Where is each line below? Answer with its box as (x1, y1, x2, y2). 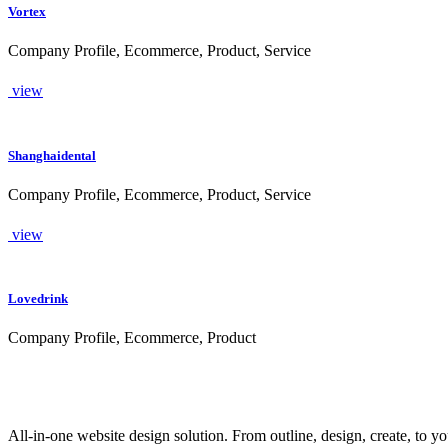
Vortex (8, 4, 46, 20)
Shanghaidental (8, 147, 96, 163)
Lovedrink (8, 290, 68, 306)
